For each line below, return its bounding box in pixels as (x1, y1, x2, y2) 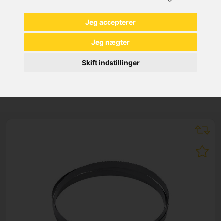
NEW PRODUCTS (52, 77, 169, 95)
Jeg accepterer (85, 17, 136, 26)
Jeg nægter (91, 37, 130, 46)
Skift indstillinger (81, 58, 140, 67)
